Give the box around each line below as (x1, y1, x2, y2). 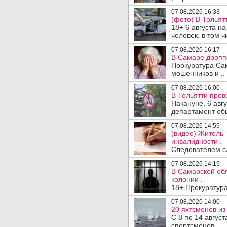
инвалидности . (171, 137, 222, 145)
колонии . (171, 175, 203, 183)
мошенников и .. (171, 69, 225, 78)
